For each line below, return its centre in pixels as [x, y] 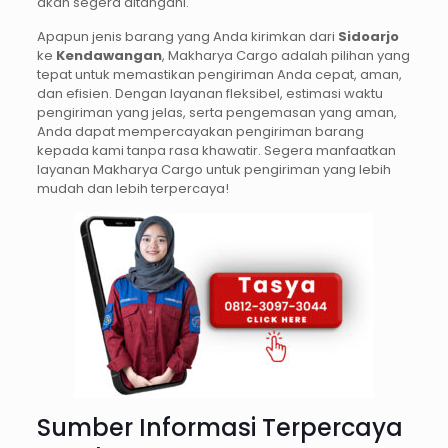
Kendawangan [108, 55]
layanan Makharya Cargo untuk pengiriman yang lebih [213, 169]
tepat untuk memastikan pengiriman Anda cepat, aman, [219, 74]
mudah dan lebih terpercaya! [132, 188]
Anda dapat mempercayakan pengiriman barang [200, 131]
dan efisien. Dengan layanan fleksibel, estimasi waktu [209, 93]
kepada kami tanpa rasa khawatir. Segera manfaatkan [216, 150]
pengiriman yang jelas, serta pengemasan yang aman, [216, 112]
